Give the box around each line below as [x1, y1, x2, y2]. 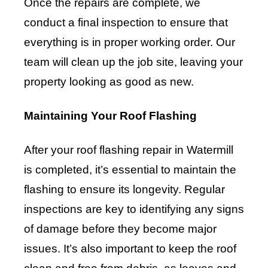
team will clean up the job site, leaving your [24, 56, 243, 69]
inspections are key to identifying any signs [24, 203, 244, 216]
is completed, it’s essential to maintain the [24, 163, 236, 176]
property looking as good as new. [24, 75, 194, 89]
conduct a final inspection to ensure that [24, 16, 228, 29]
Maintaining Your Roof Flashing [24, 109, 197, 123]
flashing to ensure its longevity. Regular [24, 183, 225, 196]
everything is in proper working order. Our [24, 36, 235, 49]
